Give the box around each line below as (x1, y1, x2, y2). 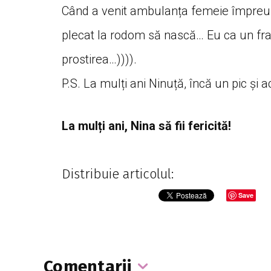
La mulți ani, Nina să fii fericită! (62, 119, 234, 133)
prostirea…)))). (62, 52, 137, 67)
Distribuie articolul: (62, 166, 174, 182)
